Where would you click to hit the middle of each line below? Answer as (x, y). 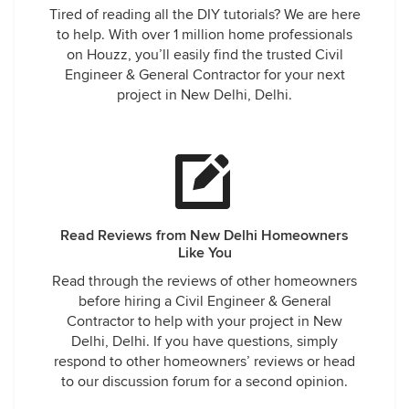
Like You (204, 253)
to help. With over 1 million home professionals (204, 35)
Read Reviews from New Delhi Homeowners (204, 236)
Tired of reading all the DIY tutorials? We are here (204, 15)
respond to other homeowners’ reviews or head (204, 362)
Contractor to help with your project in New (204, 321)
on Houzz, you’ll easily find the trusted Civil (204, 55)
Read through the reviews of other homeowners (204, 281)
